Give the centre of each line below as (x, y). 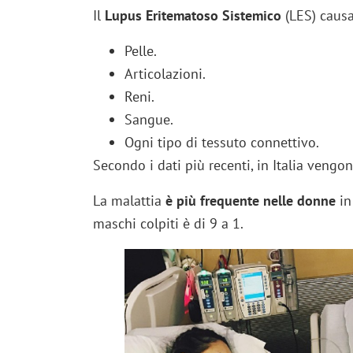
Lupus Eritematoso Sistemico (193, 16)
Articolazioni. (165, 74)
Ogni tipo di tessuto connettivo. (221, 143)
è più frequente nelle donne (250, 201)
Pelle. (140, 51)
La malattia (129, 201)
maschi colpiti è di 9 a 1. (168, 224)
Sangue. (149, 120)
